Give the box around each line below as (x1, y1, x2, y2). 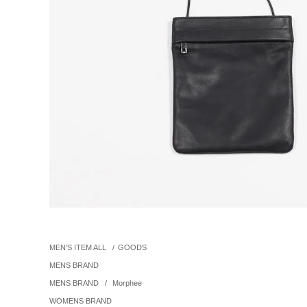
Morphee (110, 278, 143, 287)
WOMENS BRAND (49, 296, 112, 305)
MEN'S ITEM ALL (49, 243, 106, 251)
